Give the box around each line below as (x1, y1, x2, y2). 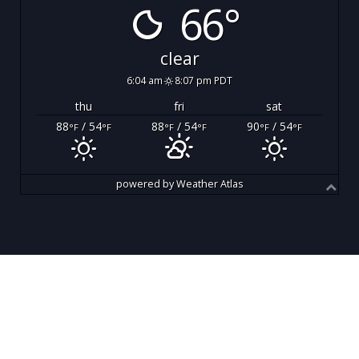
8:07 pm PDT (174, 74, 232, 87)
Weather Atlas (175, 177, 244, 192)
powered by (115, 177, 176, 192)
